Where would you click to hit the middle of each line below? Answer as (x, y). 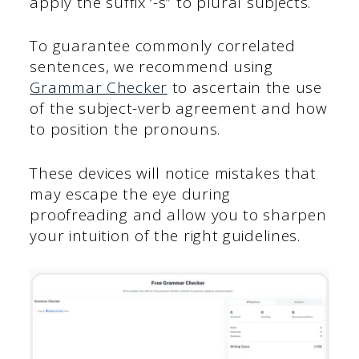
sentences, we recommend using (151, 67)
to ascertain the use (244, 88)
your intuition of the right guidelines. (165, 235)
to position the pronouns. (125, 129)
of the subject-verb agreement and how (179, 109)
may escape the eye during (130, 194)
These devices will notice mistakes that (173, 173)
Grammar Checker (99, 88)
